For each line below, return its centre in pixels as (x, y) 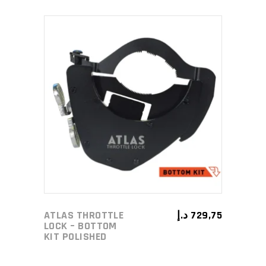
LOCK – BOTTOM (80, 226)
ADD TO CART (124, 104)
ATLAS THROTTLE (84, 215)
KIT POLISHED (75, 237)
